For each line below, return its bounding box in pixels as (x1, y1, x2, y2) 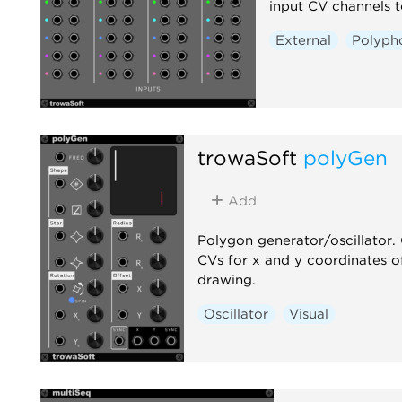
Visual (289, 305, 329, 322)
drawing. (197, 271, 256, 288)
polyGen (302, 144, 388, 170)
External (275, 31, 332, 48)
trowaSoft (197, 144, 297, 170)
